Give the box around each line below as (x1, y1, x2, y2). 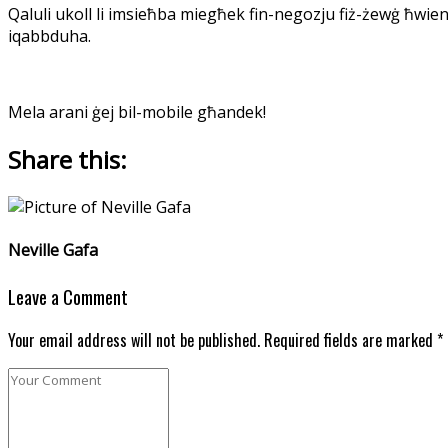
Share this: (8, 143, 127, 177)
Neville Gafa (8, 239, 98, 262)
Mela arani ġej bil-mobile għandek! (8, 101, 266, 124)
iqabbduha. (8, 25, 91, 48)
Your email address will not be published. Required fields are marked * (8, 328, 443, 353)
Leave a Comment (8, 282, 128, 310)
